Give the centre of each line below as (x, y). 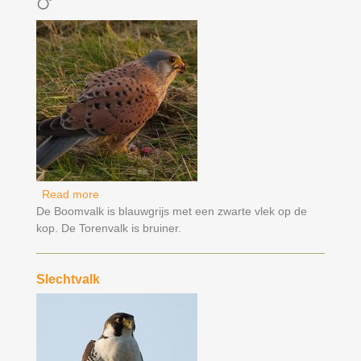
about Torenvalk (139, 194)
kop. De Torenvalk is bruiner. (108, 228)
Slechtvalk (68, 279)
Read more (70, 194)
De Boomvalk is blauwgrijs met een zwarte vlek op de (171, 211)
